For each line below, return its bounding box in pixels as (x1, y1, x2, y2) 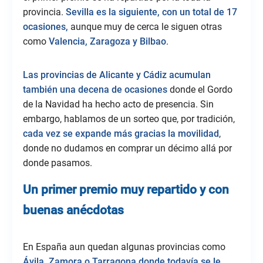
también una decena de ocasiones (22, 83, 167, 95)
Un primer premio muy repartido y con (22, 182, 229, 197)
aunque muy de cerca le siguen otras (68, 21, 222, 32)
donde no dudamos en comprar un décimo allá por (22, 142, 232, 154)
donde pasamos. (22, 157, 92, 168)
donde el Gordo (167, 83, 232, 95)
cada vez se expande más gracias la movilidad (22, 127, 219, 139)
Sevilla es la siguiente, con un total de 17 (65, 6, 237, 18)
